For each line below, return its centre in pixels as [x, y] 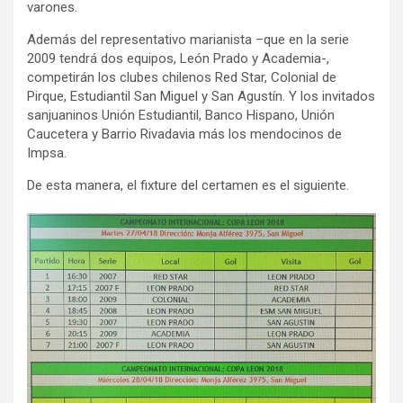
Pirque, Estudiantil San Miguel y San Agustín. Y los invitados [201, 96]
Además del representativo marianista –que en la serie [188, 39]
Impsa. [47, 152]
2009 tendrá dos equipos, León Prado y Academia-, [178, 58]
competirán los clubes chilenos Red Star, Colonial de [182, 77]
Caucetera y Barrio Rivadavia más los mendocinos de [184, 134]
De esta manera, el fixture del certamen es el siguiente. [188, 185]
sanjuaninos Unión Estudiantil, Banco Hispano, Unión [181, 115]
